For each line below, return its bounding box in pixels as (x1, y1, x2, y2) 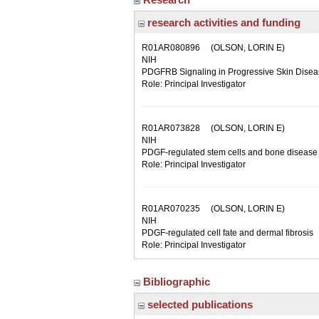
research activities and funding (145, 16, 300, 28)
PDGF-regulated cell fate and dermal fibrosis (142, 228, 313, 238)
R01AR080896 (142, 43, 200, 53)
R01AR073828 (142, 123, 200, 133)
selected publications (145, 298, 253, 310)
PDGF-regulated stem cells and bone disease (142, 147, 318, 157)
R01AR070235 (142, 204, 200, 214)
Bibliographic (143, 276, 213, 288)
